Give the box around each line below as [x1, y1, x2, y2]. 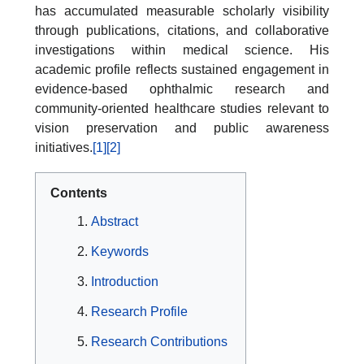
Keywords [91, 245, 149, 259]
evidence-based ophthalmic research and [35, 82, 329, 97]
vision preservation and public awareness [35, 121, 329, 136]
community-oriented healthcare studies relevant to [35, 102, 329, 116]
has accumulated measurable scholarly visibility [35, 4, 329, 19]
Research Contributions [91, 335, 227, 349]
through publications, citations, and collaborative [35, 24, 329, 38]
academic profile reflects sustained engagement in [35, 63, 329, 77]
